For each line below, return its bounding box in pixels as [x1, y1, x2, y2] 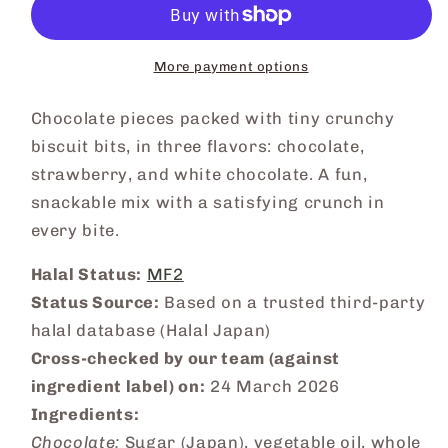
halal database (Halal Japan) [30, 320, 271, 341]
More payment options [153, 59, 309, 75]
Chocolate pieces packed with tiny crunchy [30, 107, 395, 128]
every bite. [30, 219, 120, 240]
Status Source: [30, 292, 160, 313]
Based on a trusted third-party [159, 292, 426, 313]
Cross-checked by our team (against [30, 348, 340, 369]
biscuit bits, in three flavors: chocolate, [30, 135, 365, 156]
